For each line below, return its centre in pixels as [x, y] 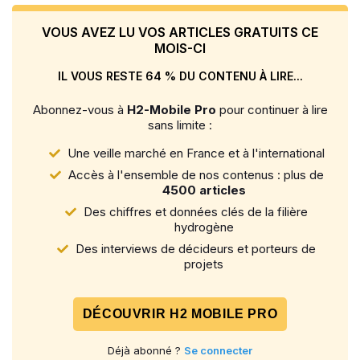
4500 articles [204, 190]
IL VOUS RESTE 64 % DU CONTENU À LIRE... [180, 76]
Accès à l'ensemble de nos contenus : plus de [194, 175]
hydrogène [204, 227]
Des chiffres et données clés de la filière [194, 212]
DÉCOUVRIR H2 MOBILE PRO [180, 314]
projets [204, 264]
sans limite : [180, 125]
